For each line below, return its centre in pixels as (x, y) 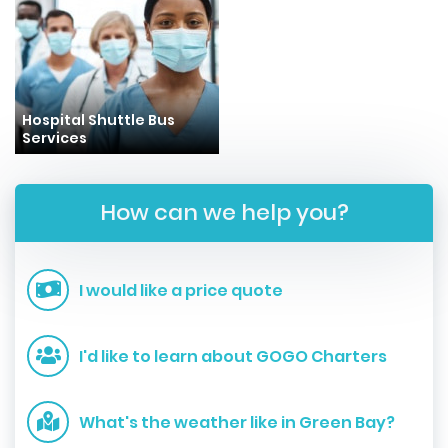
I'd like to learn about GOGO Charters (233, 356)
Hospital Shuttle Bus (98, 120)
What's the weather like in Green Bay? (237, 422)
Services (54, 138)
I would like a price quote (181, 290)
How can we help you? (224, 212)
